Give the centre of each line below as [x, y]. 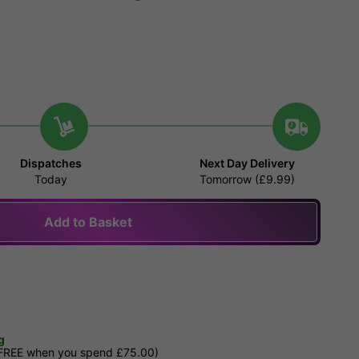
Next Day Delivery [247, 163]
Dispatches [51, 163]
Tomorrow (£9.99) [247, 179]
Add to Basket [88, 222]
